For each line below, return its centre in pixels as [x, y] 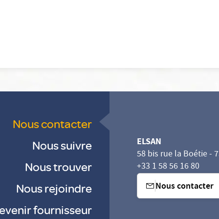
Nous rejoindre [54, 188]
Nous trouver [58, 166]
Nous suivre [62, 145]
